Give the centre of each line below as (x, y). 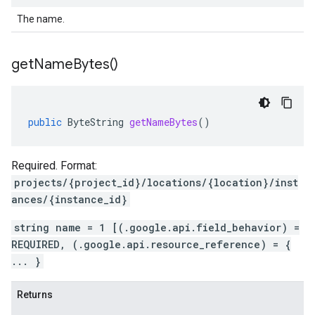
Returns (35, 295)
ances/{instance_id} (69, 199)
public (45, 122)
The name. (41, 19)
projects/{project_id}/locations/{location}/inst (156, 182)
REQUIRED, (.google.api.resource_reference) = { (151, 244)
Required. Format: (54, 166)
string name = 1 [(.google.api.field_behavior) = (157, 227)
